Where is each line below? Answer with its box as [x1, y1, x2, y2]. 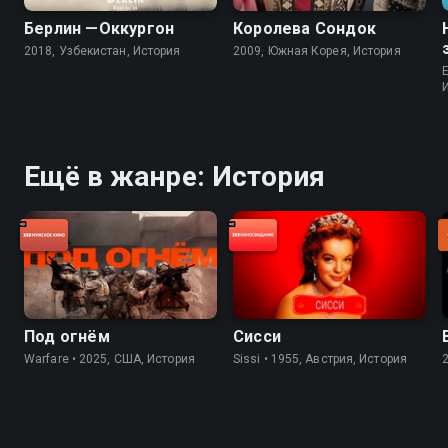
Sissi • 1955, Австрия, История [233, 352, 407, 367]
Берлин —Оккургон [24, 18, 175, 38]
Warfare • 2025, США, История [24, 352, 195, 367]
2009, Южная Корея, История [233, 43, 401, 58]
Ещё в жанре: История [24, 159, 325, 193]
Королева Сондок [233, 18, 376, 38]
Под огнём [24, 327, 110, 347]
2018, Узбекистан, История [24, 43, 181, 58]
